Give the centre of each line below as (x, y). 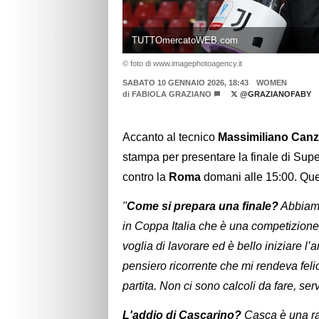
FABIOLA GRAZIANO (172, 94)
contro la (146, 177)
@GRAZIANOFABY (274, 94)
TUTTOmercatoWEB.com (184, 40)
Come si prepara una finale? (203, 206)
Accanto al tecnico (170, 137)
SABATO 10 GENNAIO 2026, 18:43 (185, 82)
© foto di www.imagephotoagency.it (182, 63)
